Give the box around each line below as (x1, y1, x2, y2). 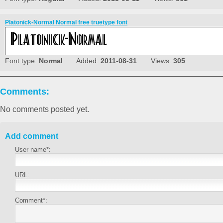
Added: (63, 57, 101, 65)
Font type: (5, 57, 39, 65)
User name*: (15, 146, 51, 154)
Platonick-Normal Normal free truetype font (5, 19, 127, 26)
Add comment (5, 132, 58, 141)
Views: (137, 57, 173, 65)
